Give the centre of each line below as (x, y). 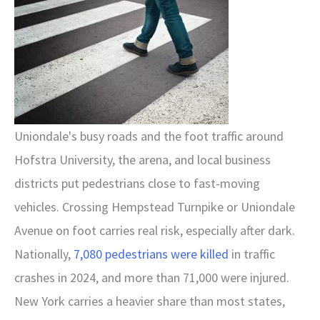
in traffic (252, 254)
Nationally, (42, 254)
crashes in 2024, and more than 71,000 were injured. (152, 277)
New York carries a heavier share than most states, (150, 301)
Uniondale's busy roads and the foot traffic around (149, 136)
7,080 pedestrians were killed (150, 254)
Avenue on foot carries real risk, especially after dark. (155, 230)
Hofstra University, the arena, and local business (142, 159)
